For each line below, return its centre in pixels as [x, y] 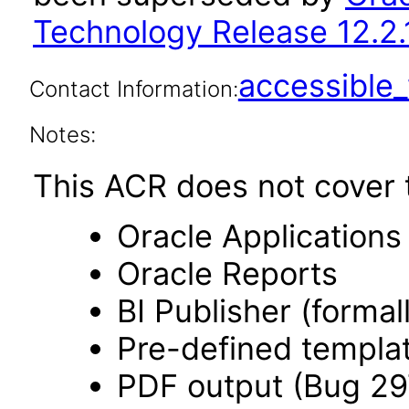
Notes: [62, 135]
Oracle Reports [227, 273]
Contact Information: [133, 89]
